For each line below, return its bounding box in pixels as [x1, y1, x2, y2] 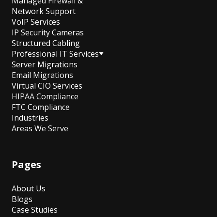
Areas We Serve [12, 123, 68, 134]
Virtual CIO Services [12, 80, 82, 92]
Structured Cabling [12, 38, 80, 49]
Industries [12, 112, 48, 124]
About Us [12, 183, 46, 194]
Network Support [12, 6, 76, 17]
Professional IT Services [12, 48, 99, 60]
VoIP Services [12, 16, 60, 28]
